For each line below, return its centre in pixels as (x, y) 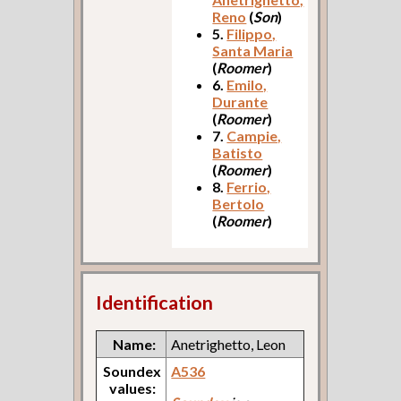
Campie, (254, 136)
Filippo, (252, 34)
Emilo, (247, 85)
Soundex (132, 371)
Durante (240, 102)
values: (133, 388)
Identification (155, 302)
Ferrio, (249, 187)
